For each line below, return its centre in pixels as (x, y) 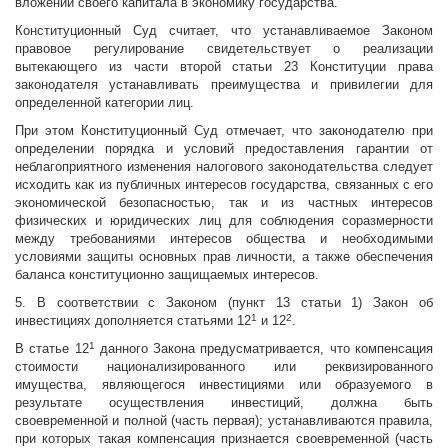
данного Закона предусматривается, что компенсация (264, 349)
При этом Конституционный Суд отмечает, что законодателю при (224, 131)
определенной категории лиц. (104, 103)
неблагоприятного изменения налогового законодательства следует (224, 167)
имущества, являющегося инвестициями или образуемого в (224, 385)
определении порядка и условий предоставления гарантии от (224, 149)
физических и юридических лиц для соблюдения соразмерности (224, 221)
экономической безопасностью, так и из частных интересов (224, 203)
